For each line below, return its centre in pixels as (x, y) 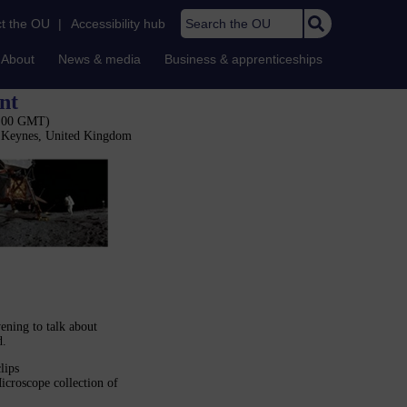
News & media (99, 59)
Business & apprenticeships (243, 59)
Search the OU (219, 18)
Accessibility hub (118, 24)
